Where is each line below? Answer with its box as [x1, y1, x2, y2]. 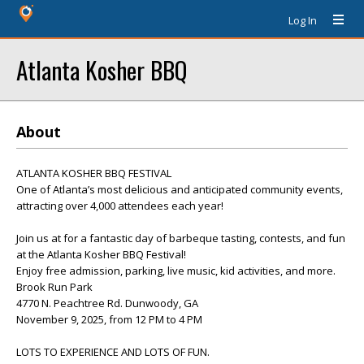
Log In [288, 13, 317, 28]
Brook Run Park [16, 279, 93, 294]
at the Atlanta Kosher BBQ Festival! [16, 247, 186, 262]
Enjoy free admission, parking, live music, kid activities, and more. [16, 263, 336, 278]
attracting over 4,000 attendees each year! [16, 198, 223, 213]
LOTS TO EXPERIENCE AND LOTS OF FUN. [16, 344, 210, 359]
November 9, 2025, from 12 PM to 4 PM [16, 312, 202, 327]
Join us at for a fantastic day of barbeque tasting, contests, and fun [16, 231, 345, 245]
